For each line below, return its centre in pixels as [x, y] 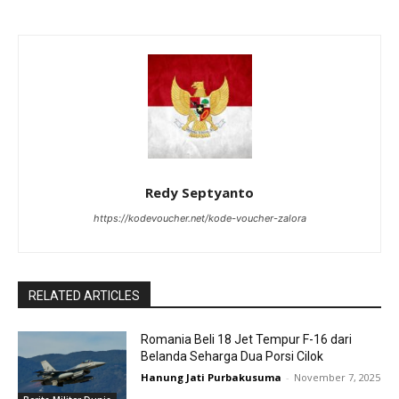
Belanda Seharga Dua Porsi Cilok [232, 356]
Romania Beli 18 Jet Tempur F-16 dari [247, 339]
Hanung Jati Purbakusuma [212, 377]
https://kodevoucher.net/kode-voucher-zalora [199, 218]
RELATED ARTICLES [84, 295]
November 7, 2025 [338, 377]
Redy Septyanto [199, 192]
